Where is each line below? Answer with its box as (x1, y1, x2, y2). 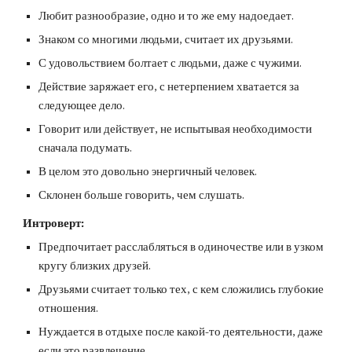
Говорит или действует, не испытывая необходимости (38, 123, 313, 136)
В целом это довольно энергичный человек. (38, 165, 258, 178)
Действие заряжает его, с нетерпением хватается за (38, 80, 300, 93)
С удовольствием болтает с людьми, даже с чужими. (38, 57, 302, 70)
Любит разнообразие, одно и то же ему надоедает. (38, 9, 295, 23)
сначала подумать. (38, 141, 133, 155)
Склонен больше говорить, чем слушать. (38, 189, 245, 202)
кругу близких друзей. (38, 259, 152, 273)
